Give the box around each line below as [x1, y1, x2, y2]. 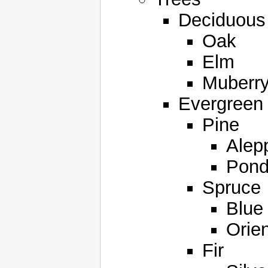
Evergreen [178, 93, 263, 115]
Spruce [202, 177, 261, 199]
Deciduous [178, 10, 266, 31]
